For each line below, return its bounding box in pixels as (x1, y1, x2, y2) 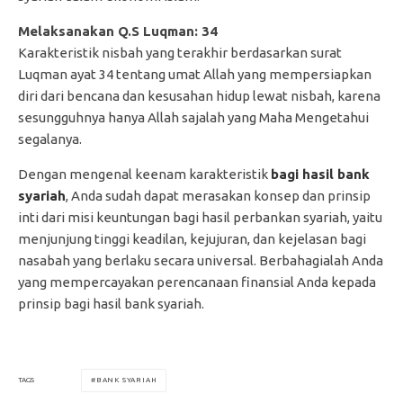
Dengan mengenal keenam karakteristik (18, 166, 271, 182)
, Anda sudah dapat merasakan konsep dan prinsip (66, 187, 371, 203)
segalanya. (18, 130, 82, 147)
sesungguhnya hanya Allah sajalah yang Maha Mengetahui (18, 109, 369, 125)
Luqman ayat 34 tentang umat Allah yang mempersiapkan (18, 66, 372, 82)
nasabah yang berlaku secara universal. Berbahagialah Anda (18, 252, 383, 268)
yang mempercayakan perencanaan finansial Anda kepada (18, 273, 376, 290)
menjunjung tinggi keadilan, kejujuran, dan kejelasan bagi (18, 230, 366, 246)
